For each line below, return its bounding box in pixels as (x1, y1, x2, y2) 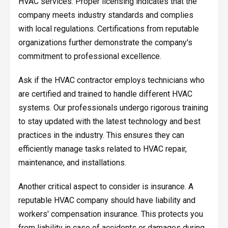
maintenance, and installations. (18, 157, 126, 167)
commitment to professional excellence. (18, 51, 161, 61)
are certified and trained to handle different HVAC (18, 89, 192, 99)
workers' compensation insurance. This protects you (18, 209, 203, 219)
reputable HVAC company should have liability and (18, 195, 195, 205)
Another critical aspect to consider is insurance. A (18, 181, 193, 191)
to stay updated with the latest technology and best (18, 116, 201, 126)
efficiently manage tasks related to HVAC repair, (18, 144, 187, 154)
